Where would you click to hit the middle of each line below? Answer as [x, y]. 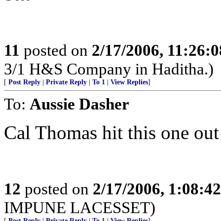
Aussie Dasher [79, 104]
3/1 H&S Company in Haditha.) [109, 69]
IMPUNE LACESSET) [80, 207]
